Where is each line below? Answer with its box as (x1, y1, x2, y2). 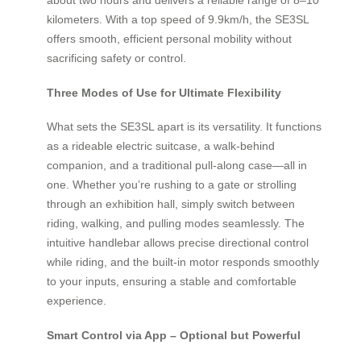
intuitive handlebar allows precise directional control (47, 236, 309, 250)
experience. (47, 294, 106, 308)
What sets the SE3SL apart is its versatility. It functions (47, 120, 322, 134)
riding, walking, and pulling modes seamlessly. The (47, 217, 305, 230)
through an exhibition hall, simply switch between (47, 197, 295, 211)
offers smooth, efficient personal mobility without (47, 31, 292, 45)
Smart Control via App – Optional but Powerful (47, 328, 301, 342)
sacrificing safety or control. (47, 51, 186, 64)
